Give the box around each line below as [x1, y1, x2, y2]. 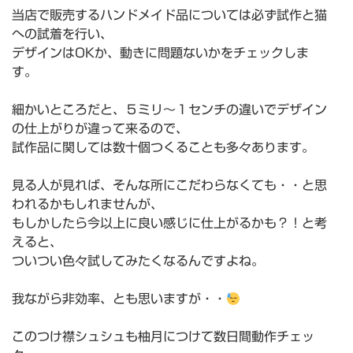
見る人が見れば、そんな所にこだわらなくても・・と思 [12, 179, 327, 192]
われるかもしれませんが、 [12, 198, 163, 211]
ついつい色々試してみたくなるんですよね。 [12, 255, 264, 268]
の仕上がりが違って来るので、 [12, 122, 188, 136]
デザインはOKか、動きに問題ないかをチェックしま [12, 46, 309, 60]
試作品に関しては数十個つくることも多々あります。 [12, 141, 314, 154]
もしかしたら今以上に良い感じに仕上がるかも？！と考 [12, 217, 327, 230]
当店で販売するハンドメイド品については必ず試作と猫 [12, 9, 327, 22]
